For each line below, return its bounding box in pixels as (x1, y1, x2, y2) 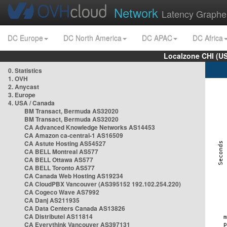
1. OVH (8, 74, 28, 83)
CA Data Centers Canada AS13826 (24, 204, 125, 213)
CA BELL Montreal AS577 (24, 147, 98, 156)
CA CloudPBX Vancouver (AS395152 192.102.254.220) (24, 179, 181, 188)
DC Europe (8, 33, 43, 43)
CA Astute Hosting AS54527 (24, 139, 106, 148)
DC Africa (193, 33, 223, 43)
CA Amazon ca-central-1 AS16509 (24, 131, 123, 140)
